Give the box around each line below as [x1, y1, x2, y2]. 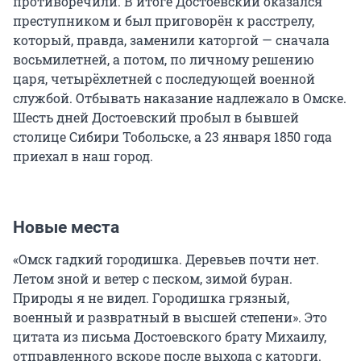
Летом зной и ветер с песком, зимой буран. [13, 270, 293, 288]
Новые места [13, 218, 119, 238]
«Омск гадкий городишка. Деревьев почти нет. [13, 251, 319, 268]
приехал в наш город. [13, 147, 153, 165]
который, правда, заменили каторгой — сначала [13, 31, 330, 49]
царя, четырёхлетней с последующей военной [13, 70, 315, 88]
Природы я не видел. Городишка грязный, [13, 289, 289, 307]
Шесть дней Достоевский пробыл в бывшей [13, 109, 299, 127]
